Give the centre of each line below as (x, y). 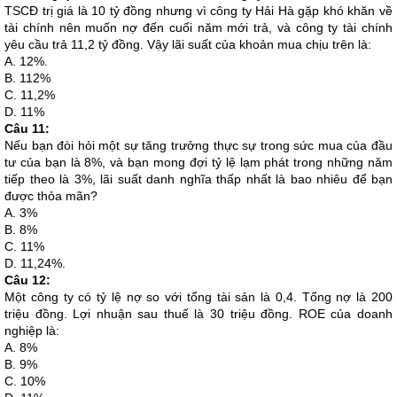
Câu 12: (27, 280)
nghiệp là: (32, 331)
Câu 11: (27, 128)
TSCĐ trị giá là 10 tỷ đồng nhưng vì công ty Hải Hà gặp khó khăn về (198, 11)
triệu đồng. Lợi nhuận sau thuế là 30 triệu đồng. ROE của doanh (198, 314)
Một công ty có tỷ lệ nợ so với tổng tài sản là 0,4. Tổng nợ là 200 (198, 297)
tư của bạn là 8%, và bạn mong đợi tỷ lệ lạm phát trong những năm (198, 162)
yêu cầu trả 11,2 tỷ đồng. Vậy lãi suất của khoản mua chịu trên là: (188, 44)
